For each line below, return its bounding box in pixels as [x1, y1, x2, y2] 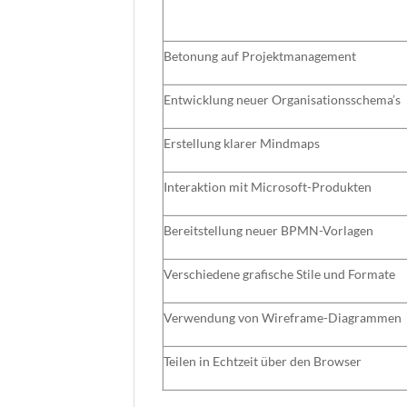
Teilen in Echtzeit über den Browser [164, 353, 362, 370]
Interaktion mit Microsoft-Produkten [164, 179, 372, 195]
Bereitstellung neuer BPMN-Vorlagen [164, 223, 373, 239]
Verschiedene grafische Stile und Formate [164, 266, 395, 283]
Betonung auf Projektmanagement [164, 48, 356, 65]
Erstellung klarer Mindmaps [164, 135, 320, 152]
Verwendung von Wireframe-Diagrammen [164, 310, 402, 326]
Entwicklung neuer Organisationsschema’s [164, 92, 401, 108]
